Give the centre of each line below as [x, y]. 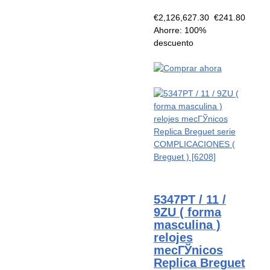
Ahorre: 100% [180, 30]
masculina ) [187, 224]
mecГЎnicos [188, 250]
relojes [173, 237]
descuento [173, 42]
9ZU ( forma [187, 212]
